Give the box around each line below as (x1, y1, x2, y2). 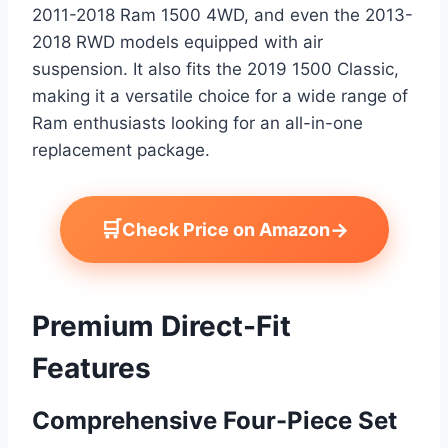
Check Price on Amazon (121, 218, 330, 240)
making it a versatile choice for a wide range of (32, 86, 408, 107)
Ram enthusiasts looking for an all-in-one (32, 113, 363, 134)
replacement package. (32, 140, 210, 161)
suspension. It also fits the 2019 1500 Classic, (32, 59, 399, 80)
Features (32, 351, 151, 386)
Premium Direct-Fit (32, 309, 291, 344)
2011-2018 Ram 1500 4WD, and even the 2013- (32, 5, 413, 26)
